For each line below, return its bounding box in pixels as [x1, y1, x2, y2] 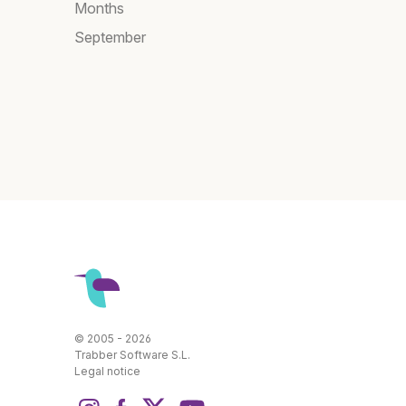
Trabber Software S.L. [74, 348, 190, 362]
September [74, 28, 146, 47]
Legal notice [74, 364, 140, 379]
